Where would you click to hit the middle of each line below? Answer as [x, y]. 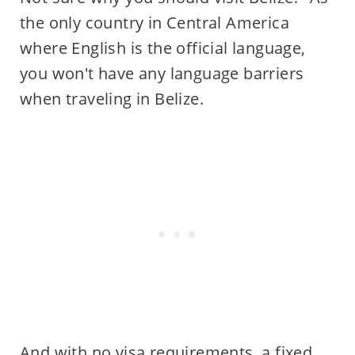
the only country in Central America [154, 22]
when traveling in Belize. [111, 98]
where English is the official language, [162, 48]
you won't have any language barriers [162, 73]
